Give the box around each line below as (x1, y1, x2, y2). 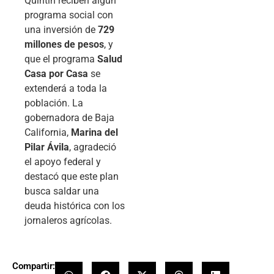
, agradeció (69, 141, 116, 154)
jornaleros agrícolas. (24, 215, 112, 227)
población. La (24, 97, 83, 109)
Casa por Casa (24, 68, 88, 80)
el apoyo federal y (24, 156, 101, 168)
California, (24, 127, 71, 139)
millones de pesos (24, 39, 104, 51)
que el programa (24, 53, 97, 65)
